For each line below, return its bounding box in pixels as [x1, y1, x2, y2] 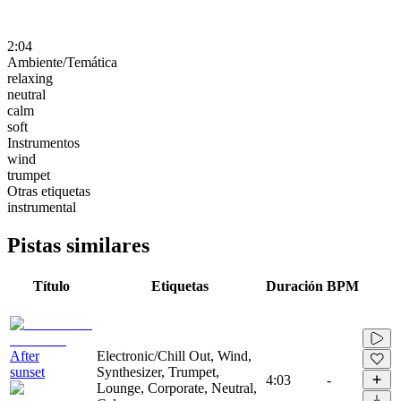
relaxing [7, 70, 53, 86]
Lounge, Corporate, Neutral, [97, 380, 257, 396]
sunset [10, 363, 45, 380]
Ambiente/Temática [7, 54, 117, 70]
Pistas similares [7, 233, 149, 257]
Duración [266, 277, 323, 294]
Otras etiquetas [7, 183, 90, 199]
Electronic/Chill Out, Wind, [97, 347, 252, 363]
